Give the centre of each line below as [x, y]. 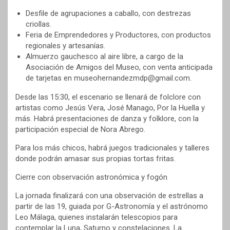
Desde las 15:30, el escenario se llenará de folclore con [108, 97]
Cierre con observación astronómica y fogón [91, 177]
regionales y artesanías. [65, 46]
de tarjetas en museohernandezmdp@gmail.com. [109, 78]
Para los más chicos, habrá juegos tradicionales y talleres [112, 148]
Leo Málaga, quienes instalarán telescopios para [97, 217]
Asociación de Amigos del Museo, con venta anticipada [119, 68]
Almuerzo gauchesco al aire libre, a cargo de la [104, 57]
